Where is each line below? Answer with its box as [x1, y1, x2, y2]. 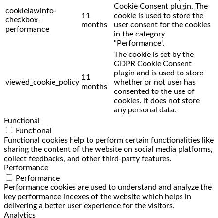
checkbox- [5, 16, 41, 24]
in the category [114, 30, 165, 38]
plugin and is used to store [114, 69, 203, 77]
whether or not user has [114, 78, 196, 86]
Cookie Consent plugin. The [114, 2, 208, 10]
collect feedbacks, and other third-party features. [4, 154, 172, 163]
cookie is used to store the [114, 11, 203, 19]
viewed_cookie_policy [5, 78, 79, 86]
